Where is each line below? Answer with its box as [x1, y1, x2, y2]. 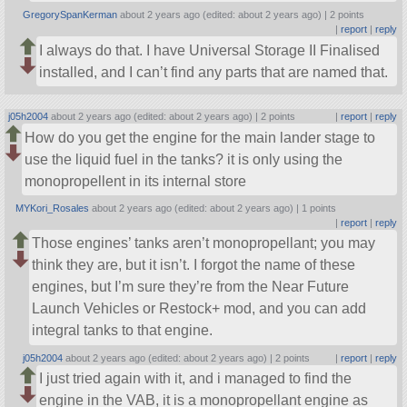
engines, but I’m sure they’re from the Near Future [32, 279, 350, 295]
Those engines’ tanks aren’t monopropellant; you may [32, 235, 376, 252]
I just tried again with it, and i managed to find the [39, 371, 352, 387]
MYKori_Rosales [15, 203, 90, 214]
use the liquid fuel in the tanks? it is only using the [25, 151, 343, 167]
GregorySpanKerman [23, 9, 118, 21]
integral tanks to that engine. [32, 323, 213, 339]
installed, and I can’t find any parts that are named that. [39, 64, 389, 80]
